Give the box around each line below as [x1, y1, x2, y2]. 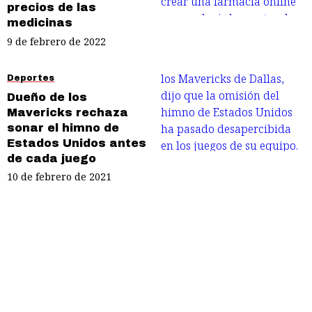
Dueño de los [7, 91, 87, 103]
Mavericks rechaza [7, 106, 128, 118]
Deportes [7, 72, 54, 83]
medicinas [7, 16, 72, 29]
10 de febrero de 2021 [7, 170, 111, 184]
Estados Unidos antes [7, 136, 146, 149]
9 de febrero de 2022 [7, 34, 106, 48]
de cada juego [7, 152, 96, 164]
